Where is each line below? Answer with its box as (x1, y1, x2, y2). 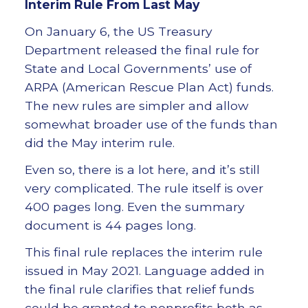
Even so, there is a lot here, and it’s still (24, 162, 260, 177)
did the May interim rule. (24, 135, 175, 151)
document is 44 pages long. (24, 218, 196, 233)
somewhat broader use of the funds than (24, 117, 278, 132)
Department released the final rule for (24, 43, 259, 58)
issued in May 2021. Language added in (24, 263, 265, 278)
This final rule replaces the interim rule (24, 245, 263, 260)
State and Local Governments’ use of (24, 61, 252, 76)
